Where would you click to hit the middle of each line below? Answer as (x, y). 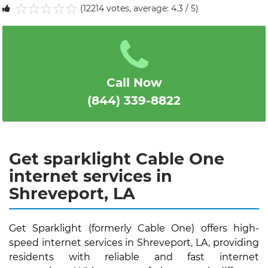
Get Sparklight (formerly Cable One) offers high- (134, 228)
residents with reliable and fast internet (134, 257)
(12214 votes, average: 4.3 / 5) (139, 8)
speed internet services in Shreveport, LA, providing (134, 243)
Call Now (134, 83)
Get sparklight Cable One (117, 159)
